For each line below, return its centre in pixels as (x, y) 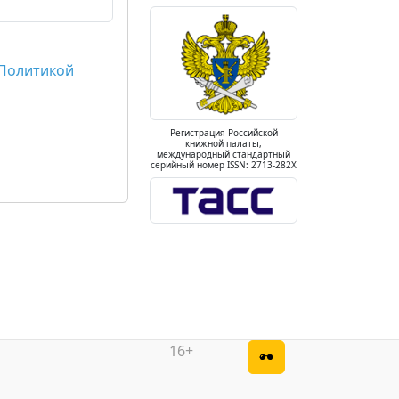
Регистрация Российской (224, 133)
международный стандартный (224, 155)
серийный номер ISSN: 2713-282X (224, 165)
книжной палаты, (224, 144)
